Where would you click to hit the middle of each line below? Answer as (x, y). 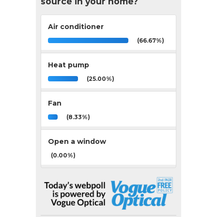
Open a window (77, 141)
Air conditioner (76, 26)
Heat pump (69, 65)
